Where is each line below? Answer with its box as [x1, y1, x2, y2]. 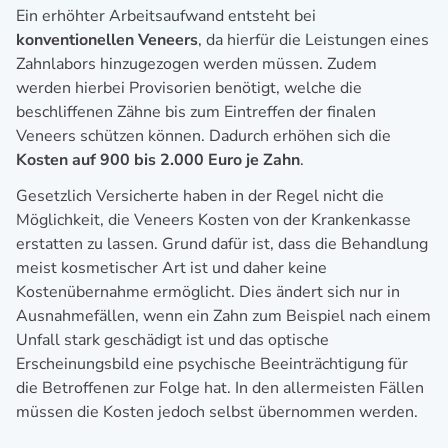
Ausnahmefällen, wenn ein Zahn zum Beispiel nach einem [16, 304, 431, 327]
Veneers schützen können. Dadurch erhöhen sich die [16, 124, 391, 147]
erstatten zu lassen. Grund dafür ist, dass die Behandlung [16, 232, 428, 255]
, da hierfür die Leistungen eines [198, 28, 429, 51]
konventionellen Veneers [16, 28, 198, 51]
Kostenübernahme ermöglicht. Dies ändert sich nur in [16, 280, 400, 303]
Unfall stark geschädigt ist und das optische [16, 328, 329, 351]
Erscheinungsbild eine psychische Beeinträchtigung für [16, 352, 408, 375]
